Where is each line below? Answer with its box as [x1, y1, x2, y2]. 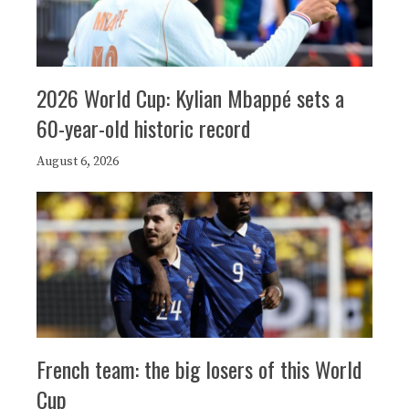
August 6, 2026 [37, 152, 119, 170]
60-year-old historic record [37, 110, 250, 144]
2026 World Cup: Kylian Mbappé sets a [37, 80, 344, 114]
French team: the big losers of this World [37, 351, 362, 385]
